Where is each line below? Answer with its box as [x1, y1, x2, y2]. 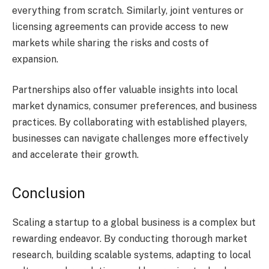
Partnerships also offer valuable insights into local [12, 84, 238, 96]
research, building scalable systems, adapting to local [12, 249, 251, 261]
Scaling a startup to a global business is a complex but [12, 216, 256, 228]
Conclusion [12, 184, 85, 201]
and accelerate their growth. [12, 149, 139, 161]
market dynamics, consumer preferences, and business [12, 100, 257, 112]
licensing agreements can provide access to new [12, 20, 228, 32]
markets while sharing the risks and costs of [12, 37, 209, 49]
